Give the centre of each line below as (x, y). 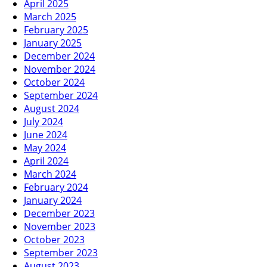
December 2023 (59, 213)
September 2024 (61, 95)
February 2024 (56, 187)
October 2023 (54, 239)
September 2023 (61, 252)
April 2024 (46, 161)
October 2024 (54, 82)
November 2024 (60, 69)
